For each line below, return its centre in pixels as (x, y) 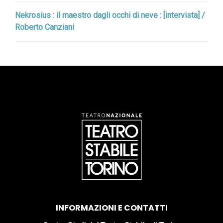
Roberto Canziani (45, 27)
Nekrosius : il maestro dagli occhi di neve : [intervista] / (110, 15)
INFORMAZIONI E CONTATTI (111, 208)
